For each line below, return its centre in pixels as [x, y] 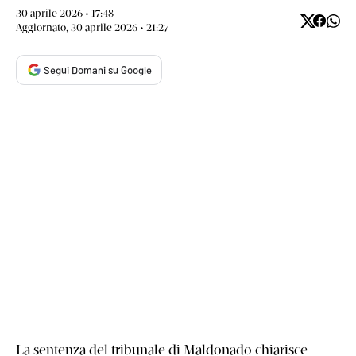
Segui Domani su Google [98, 70]
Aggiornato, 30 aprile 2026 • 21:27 [92, 27]
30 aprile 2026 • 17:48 [65, 13]
